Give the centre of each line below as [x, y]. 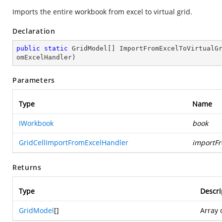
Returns [27, 167]
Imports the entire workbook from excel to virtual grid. [102, 12]
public [28, 48]
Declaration [34, 31]
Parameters [34, 80]
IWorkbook [36, 123]
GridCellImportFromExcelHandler [74, 142]
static [56, 48]
